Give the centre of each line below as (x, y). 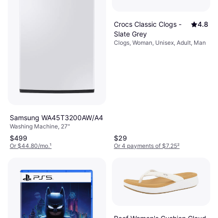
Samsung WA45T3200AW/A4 (56, 118)
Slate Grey (130, 34)
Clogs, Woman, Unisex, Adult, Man (160, 42)
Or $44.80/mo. (30, 146)
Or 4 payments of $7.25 (145, 146)
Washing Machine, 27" (40, 127)
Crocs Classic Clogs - (148, 24)
